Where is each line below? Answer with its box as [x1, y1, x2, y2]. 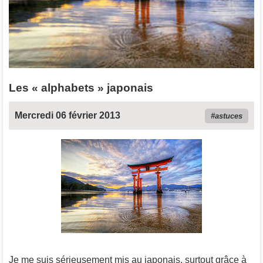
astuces [215, 112, 242, 121]
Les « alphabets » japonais [9, 82, 153, 95]
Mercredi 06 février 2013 [15, 110, 120, 121]
